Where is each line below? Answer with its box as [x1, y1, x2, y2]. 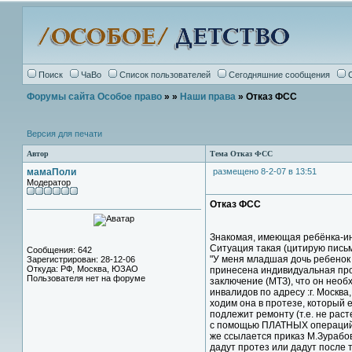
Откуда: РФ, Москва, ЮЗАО [27, 264, 138, 273]
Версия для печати [27, 129, 102, 138]
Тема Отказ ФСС [210, 149, 273, 158]
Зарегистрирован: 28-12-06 [27, 255, 135, 264]
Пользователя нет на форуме [27, 273, 145, 283]
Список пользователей [119, 70, 211, 79]
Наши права [180, 91, 236, 102]
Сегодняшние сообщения [229, 70, 330, 79]
